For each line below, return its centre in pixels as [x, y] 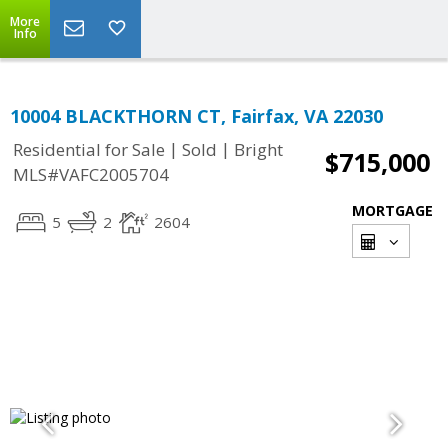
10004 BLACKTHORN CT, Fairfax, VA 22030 [196, 116]
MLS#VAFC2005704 [91, 175]
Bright [258, 150]
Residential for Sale [89, 150]
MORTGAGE [392, 210]
